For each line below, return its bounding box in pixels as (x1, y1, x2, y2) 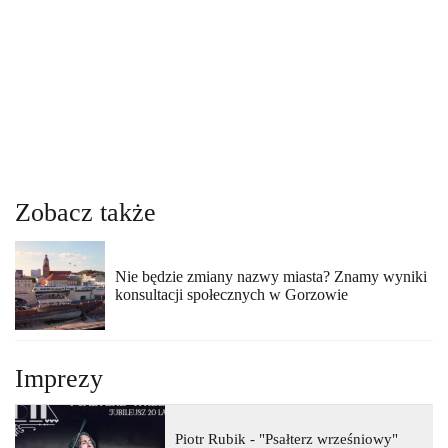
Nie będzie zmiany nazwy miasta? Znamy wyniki (114, 267, 427, 285)
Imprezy (15, 364, 103, 394)
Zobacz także (15, 197, 156, 227)
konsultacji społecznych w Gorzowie (114, 285, 348, 303)
